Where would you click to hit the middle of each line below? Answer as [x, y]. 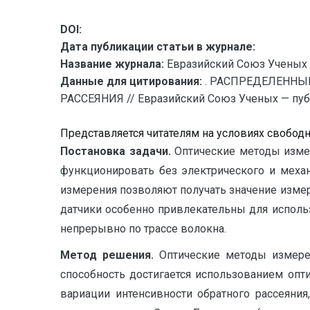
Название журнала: [112, 64]
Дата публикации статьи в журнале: [158, 47]
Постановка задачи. [118, 151]
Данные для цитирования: [133, 81]
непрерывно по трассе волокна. [143, 229]
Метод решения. [110, 255]
